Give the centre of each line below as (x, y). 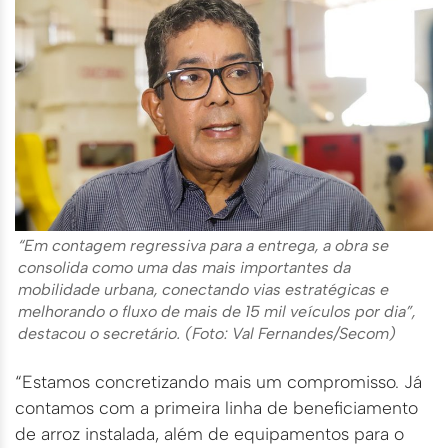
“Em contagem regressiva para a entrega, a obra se (203, 245)
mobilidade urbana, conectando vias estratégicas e (203, 289)
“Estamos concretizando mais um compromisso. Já (218, 381)
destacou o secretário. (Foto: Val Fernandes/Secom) (207, 333)
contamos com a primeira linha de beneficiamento (216, 407)
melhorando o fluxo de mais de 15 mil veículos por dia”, (217, 311)
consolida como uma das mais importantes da (184, 267)
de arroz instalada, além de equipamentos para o (209, 433)
